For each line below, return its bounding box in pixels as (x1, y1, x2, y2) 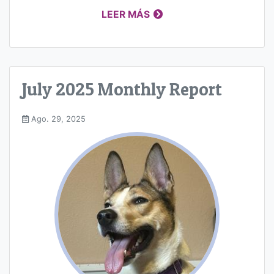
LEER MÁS (102, 9, 150, 21)
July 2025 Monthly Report (22, 78, 222, 100)
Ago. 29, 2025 (29, 114, 86, 124)
